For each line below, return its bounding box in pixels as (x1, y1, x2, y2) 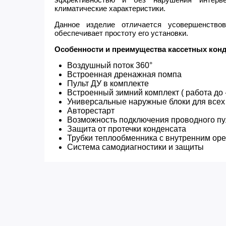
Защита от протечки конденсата (67, 125, 186, 133)
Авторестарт (67, 106, 115, 115)
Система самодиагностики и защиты (67, 143, 204, 151)
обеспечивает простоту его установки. (54, 29, 188, 37)
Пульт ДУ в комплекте (67, 79, 149, 88)
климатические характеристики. (54, 4, 165, 13)
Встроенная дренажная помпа (67, 70, 182, 79)
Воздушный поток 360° (67, 61, 152, 70)
